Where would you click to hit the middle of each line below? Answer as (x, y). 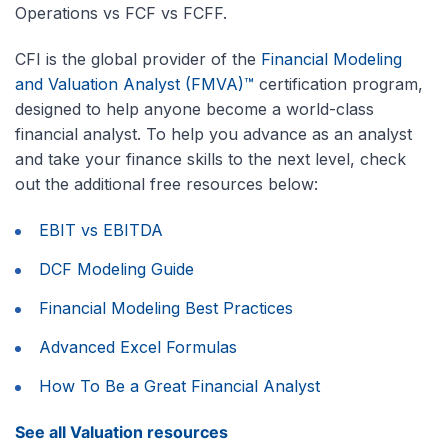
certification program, (338, 84)
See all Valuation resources (121, 432)
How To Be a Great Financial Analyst (179, 386)
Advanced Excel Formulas (138, 347)
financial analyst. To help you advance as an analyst (213, 134)
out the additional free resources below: (166, 184)
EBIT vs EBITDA (101, 230)
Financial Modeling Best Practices (166, 308)
